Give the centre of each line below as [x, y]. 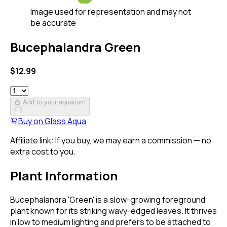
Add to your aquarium [54, 102]
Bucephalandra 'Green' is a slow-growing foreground [108, 199]
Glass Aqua [65, 121]
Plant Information [64, 175]
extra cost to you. [43, 151]
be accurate [53, 23]
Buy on [31, 121]
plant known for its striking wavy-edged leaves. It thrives [113, 211]
